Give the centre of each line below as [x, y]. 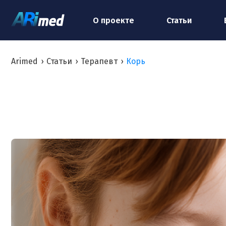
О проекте [114, 20]
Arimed [24, 61]
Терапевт [99, 61]
